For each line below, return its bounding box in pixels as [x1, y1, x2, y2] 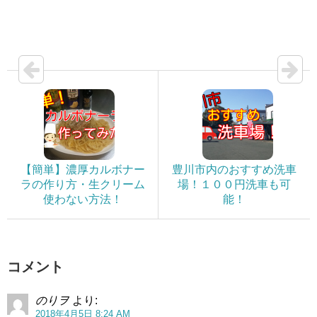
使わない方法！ [42, 193, 122, 206]
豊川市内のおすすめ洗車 [172, 163, 296, 176]
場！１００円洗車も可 [178, 178, 291, 191]
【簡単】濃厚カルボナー [20, 163, 145, 176]
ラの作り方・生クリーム [20, 178, 145, 191]
